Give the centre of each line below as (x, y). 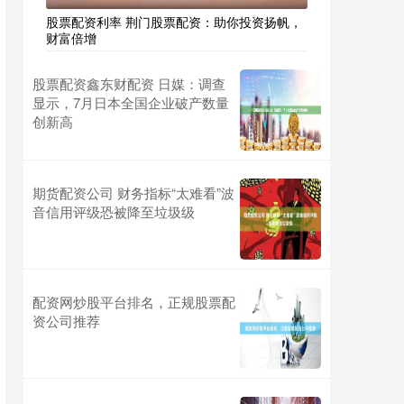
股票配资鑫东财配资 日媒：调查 (129, 83)
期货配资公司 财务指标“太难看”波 (133, 193)
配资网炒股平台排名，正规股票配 (134, 302)
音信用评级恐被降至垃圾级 (114, 211)
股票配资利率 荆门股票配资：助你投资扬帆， (174, 22)
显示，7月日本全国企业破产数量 (131, 102)
